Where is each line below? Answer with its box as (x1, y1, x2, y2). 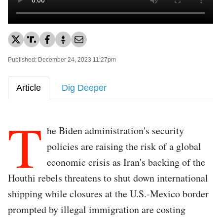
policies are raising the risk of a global (47, 139, 201, 153)
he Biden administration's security (47, 123, 184, 137)
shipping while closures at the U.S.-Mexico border (8, 186, 209, 200)
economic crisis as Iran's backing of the (47, 155, 205, 169)
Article (16, 82, 41, 93)
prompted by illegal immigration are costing (8, 202, 185, 216)
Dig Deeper (62, 82, 107, 93)
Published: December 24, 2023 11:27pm (8, 56, 116, 63)
